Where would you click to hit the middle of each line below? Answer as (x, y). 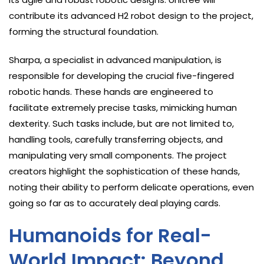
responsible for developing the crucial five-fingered (121, 76)
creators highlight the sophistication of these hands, (124, 171)
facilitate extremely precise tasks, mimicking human (123, 108)
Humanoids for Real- (110, 236)
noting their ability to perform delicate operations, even (131, 187)
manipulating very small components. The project (118, 156)
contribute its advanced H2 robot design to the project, (131, 16)
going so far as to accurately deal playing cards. (115, 203)
